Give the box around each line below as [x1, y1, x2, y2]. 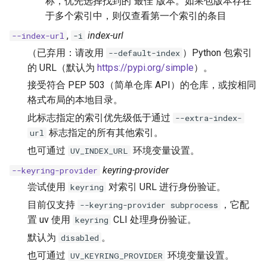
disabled [61, 232, 99, 243]
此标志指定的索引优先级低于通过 [27, 112, 173, 124]
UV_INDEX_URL [70, 145, 128, 156]
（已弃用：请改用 [27, 46, 106, 58]
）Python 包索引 [182, 46, 252, 58]
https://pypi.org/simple [97, 61, 194, 73]
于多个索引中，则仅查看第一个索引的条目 [45, 10, 226, 22]
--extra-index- [175, 113, 242, 124]
